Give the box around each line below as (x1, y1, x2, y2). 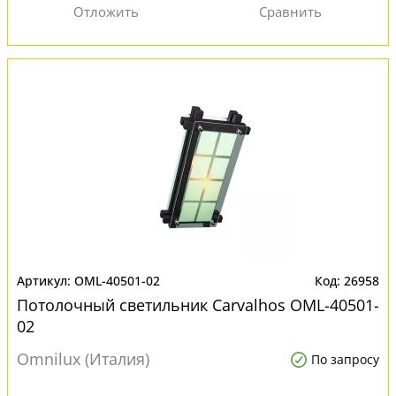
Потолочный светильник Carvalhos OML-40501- (17, 294, 379, 316)
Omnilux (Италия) (17, 348, 149, 369)
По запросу (311, 351, 379, 368)
